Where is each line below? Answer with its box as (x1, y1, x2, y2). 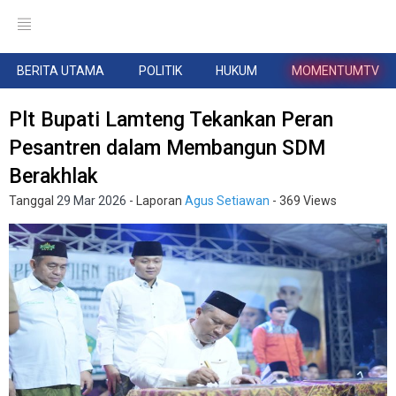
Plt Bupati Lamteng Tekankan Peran (9, 108, 333, 132)
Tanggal (9, 194, 57, 208)
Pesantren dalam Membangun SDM (9, 136, 325, 160)
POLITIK (138, 64, 182, 78)
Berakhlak (9, 164, 98, 188)
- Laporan (126, 194, 185, 208)
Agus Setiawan (185, 194, 270, 208)
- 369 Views (270, 194, 337, 208)
